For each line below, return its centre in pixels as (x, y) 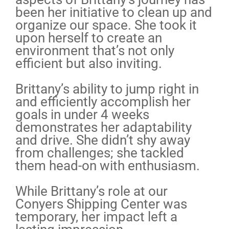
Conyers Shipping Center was (101, 204)
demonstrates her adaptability (104, 127)
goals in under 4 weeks (82, 114)
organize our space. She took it (106, 25)
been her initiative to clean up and (114, 12)
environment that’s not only (95, 51)
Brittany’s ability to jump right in (107, 89)
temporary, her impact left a (96, 217)
